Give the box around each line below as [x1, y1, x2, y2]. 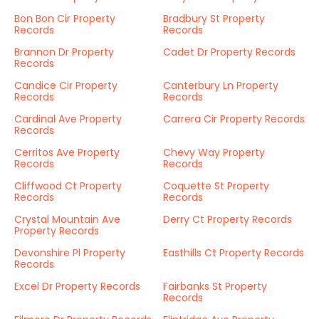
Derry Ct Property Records [163, 212, 292, 226]
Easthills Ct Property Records [163, 246, 304, 260]
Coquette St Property [163, 179, 269, 193]
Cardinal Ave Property [14, 112, 122, 126]
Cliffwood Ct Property [14, 179, 122, 193]
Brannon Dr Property [14, 45, 114, 59]
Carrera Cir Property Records [163, 112, 305, 126]
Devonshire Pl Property [14, 246, 125, 260]
